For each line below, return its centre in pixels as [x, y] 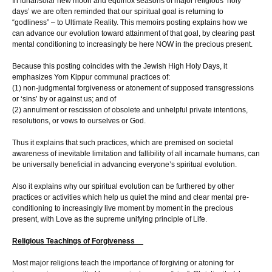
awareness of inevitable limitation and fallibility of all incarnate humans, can [136, 153]
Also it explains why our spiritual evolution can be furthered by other [123, 186]
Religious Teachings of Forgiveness [78, 241]
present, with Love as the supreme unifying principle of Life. [110, 219]
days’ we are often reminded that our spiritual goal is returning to [118, 11]
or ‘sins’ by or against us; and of [64, 99]
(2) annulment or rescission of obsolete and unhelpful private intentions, [130, 110]
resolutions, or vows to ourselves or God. [79, 121]
